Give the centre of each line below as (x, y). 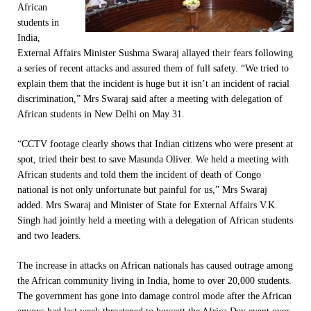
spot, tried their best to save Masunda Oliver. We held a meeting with (153, 159)
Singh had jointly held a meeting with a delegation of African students (155, 220)
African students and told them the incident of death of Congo (139, 174)
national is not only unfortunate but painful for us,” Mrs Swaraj (142, 190)
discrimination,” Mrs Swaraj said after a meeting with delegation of (150, 99)
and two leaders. (49, 235)
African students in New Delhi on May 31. (101, 114)
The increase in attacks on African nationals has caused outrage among (155, 265)
